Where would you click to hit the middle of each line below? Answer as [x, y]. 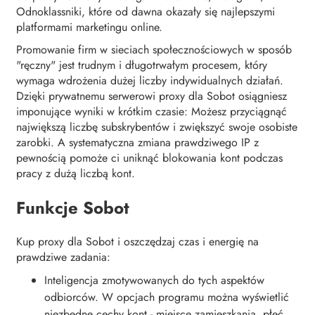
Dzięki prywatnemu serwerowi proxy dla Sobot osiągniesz [152, 96]
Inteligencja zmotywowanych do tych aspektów [154, 281]
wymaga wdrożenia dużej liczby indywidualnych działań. [150, 80]
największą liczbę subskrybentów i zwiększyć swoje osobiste [157, 127]
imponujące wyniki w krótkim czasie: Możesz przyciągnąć [152, 111]
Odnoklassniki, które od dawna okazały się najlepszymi [146, 11]
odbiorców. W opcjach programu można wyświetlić [167, 297]
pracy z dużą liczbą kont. [76, 173]
